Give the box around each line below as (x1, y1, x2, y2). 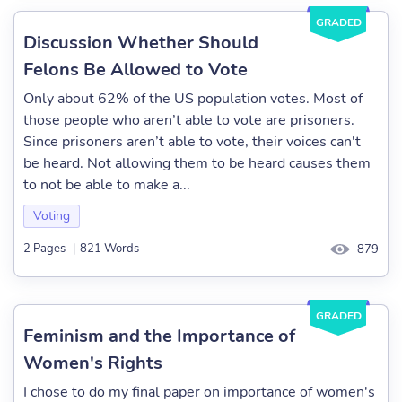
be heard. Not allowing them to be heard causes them (23, 153, 371, 173)
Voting (33, 207, 70, 224)
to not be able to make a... (23, 175, 190, 195)
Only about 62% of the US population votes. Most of (23, 89, 363, 109)
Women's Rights (23, 351, 162, 375)
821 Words (80, 240, 139, 258)
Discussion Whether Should (23, 31, 258, 55)
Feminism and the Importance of (23, 324, 295, 348)
